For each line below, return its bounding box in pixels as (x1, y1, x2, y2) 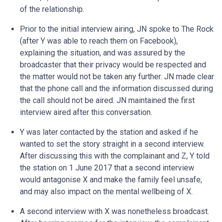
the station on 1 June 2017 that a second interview (20, 163, 194, 172)
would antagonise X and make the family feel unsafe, (20, 175, 202, 184)
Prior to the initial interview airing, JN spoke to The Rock (20, 24, 214, 34)
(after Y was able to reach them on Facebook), (20, 36, 178, 46)
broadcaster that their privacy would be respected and (20, 60, 206, 69)
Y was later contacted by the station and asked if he (20, 127, 198, 137)
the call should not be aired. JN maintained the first (20, 96, 195, 105)
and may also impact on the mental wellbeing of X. (20, 187, 193, 196)
